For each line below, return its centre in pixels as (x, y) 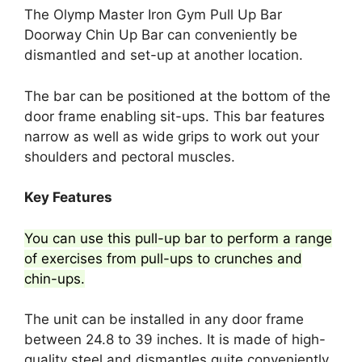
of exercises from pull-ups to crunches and (163, 258)
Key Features (68, 198)
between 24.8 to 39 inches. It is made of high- (175, 340)
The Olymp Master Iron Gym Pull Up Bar (153, 15)
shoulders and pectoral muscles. (130, 156)
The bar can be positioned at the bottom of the (177, 96)
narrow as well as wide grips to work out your (172, 136)
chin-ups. (55, 278)
